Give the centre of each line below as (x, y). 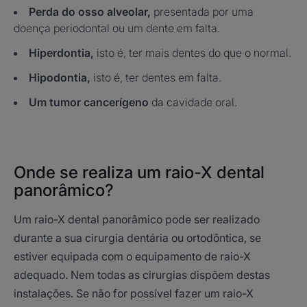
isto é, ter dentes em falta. (157, 77)
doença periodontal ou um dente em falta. (117, 28)
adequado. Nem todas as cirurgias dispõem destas (142, 275)
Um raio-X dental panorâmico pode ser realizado (137, 219)
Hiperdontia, (61, 53)
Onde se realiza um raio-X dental (139, 172)
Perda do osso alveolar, (91, 12)
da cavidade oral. (194, 102)
